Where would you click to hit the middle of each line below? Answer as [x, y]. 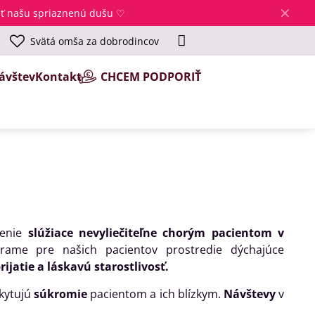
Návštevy [250, 294]
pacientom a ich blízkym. [156, 294]
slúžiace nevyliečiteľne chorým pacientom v [156, 233]
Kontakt [59, 77]
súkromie [61, 294]
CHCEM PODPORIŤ [151, 77]
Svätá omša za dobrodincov [94, 41]
